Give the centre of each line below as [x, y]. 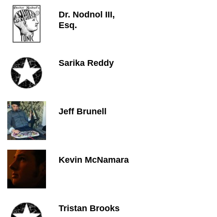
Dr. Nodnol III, [87, 15]
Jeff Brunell [83, 111]
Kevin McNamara [94, 160]
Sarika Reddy [86, 63]
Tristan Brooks [89, 208]
